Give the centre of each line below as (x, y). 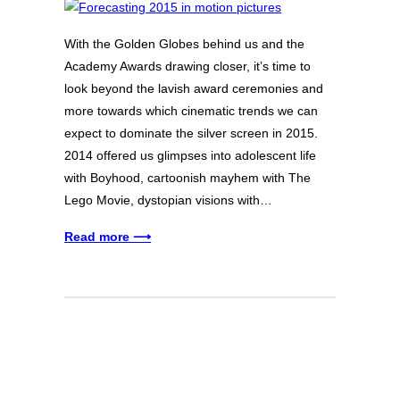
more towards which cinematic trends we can (191, 110)
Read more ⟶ (108, 236)
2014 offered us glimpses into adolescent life (190, 155)
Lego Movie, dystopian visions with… (168, 200)
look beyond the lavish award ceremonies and (194, 88)
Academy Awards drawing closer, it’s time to (187, 66)
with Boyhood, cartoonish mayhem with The (187, 177)
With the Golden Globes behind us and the (184, 43)
